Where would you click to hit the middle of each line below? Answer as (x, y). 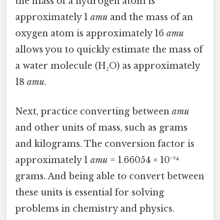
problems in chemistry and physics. (95, 208)
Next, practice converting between (94, 111)
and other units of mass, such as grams (101, 127)
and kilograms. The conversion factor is (105, 144)
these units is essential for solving (90, 192)
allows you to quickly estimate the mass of (109, 50)
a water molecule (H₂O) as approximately (108, 66)
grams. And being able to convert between (110, 176)
